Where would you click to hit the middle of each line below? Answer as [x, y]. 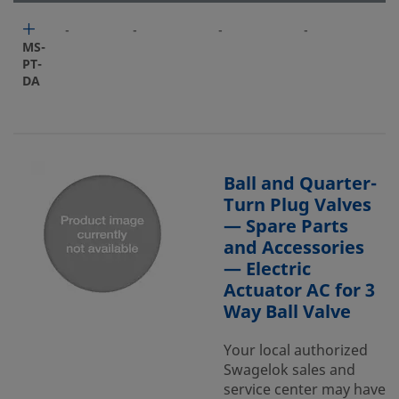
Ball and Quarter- [300, 184]
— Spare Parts [286, 227]
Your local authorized [296, 351]
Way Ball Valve [287, 312]
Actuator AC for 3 [299, 291]
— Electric [267, 269]
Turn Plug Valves [297, 205]
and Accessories [294, 248]
